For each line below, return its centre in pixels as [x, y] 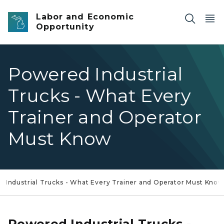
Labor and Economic [85, 17]
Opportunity [65, 27]
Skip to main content [45, 10]
